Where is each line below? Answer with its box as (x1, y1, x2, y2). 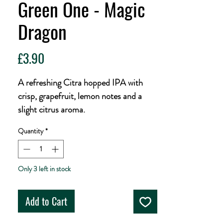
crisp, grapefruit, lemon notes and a (18, 90, 142, 103)
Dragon (18, 17, 67, 45)
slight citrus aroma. (18, 103, 85, 116)
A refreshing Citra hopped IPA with (18, 76, 143, 89)
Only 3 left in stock (18, 164, 71, 174)
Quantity (18, 126, 43, 136)
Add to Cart (25, 194, 67, 209)
